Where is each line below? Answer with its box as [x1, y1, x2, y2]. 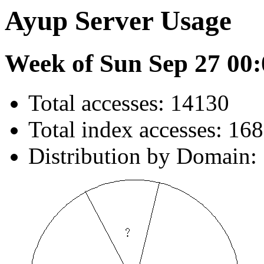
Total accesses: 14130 [28, 90, 229, 116]
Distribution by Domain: [28, 143, 257, 169]
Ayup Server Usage [5, 5, 232, 36]
